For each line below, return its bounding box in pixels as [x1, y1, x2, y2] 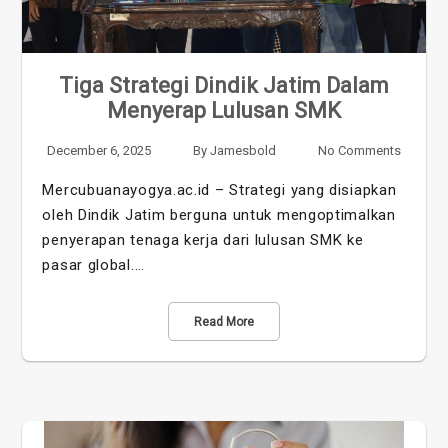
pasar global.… [42, 255, 145, 274]
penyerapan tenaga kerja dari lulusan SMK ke [42, 230, 364, 249]
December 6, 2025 [47, 142, 152, 158]
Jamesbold [210, 142, 276, 158]
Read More [194, 314, 254, 329]
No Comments [317, 142, 401, 158]
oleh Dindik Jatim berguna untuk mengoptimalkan [42, 205, 396, 224]
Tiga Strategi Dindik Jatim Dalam [59, 72, 389, 98]
